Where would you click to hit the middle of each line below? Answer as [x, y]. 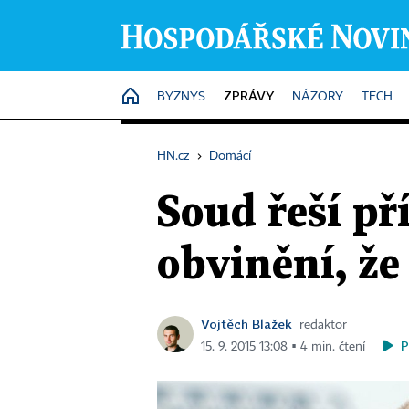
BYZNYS [181, 97]
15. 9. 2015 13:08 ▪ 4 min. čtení [283, 347]
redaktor [323, 325]
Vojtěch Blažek [246, 324]
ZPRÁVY [249, 95]
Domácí [230, 156]
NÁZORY [318, 97]
